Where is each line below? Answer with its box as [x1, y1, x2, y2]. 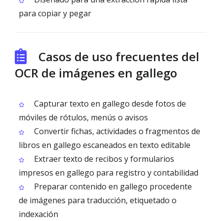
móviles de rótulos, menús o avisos [19, 112, 148, 123]
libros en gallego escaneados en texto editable [19, 140, 190, 150]
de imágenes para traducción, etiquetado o [19, 195, 177, 206]
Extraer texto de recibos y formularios [32, 153, 174, 164]
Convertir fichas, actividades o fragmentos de [32, 126, 200, 137]
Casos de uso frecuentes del [38, 48, 199, 65]
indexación [19, 209, 58, 220]
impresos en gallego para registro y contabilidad [19, 167, 198, 178]
